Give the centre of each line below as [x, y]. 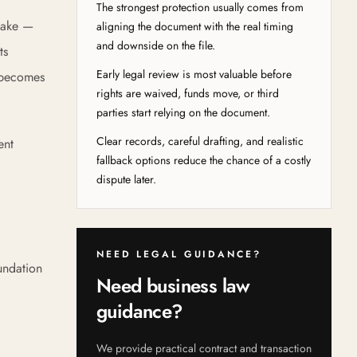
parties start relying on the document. [183, 112]
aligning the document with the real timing [195, 26]
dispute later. [126, 179]
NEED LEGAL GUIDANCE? [179, 254]
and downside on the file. [156, 45]
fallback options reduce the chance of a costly [204, 160]
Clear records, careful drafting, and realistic [200, 141]
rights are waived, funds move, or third [188, 93]
